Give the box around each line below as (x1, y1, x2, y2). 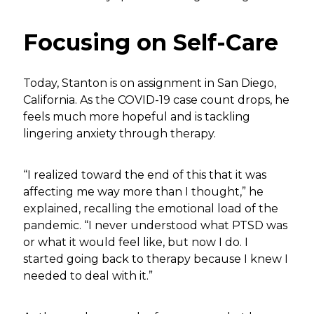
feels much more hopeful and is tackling (23, 109, 251, 123)
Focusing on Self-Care (23, 29, 279, 57)
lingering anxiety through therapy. (23, 126, 217, 140)
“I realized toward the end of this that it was (23, 168, 267, 182)
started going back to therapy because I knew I (23, 252, 289, 266)
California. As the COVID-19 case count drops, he (23, 93, 290, 107)
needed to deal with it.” (23, 268, 153, 282)
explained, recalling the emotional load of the (23, 201, 279, 215)
